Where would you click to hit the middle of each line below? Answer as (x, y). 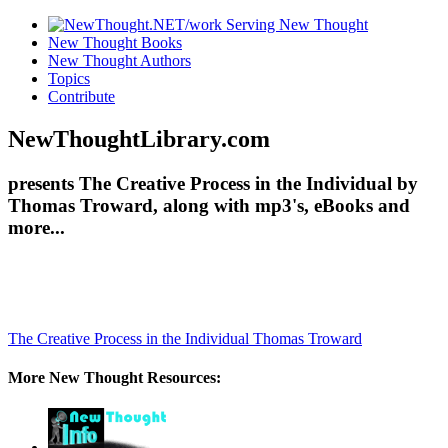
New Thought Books (115, 42)
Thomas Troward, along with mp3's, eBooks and (209, 205)
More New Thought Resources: (114, 377)
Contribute (81, 96)
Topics (69, 78)
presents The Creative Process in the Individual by (213, 183)
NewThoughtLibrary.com (139, 138)
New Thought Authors (119, 60)
